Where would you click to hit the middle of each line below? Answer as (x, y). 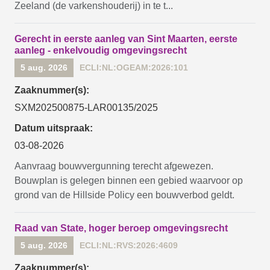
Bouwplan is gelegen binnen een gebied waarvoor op (129, 181)
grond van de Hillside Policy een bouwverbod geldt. (124, 195)
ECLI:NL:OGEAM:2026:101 (134, 67)
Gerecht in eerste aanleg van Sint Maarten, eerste (126, 39)
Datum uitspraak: (54, 128)
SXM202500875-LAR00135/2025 (86, 108)
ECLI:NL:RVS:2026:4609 (129, 245)
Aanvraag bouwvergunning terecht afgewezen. (114, 166)
